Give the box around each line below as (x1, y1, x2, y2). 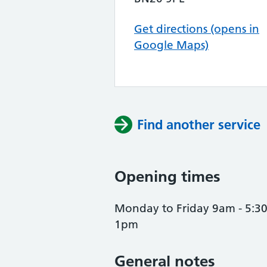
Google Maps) (134, 38, 209, 52)
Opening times (114, 167, 221, 186)
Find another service (137, 116, 260, 133)
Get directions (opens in (134, 22, 259, 36)
